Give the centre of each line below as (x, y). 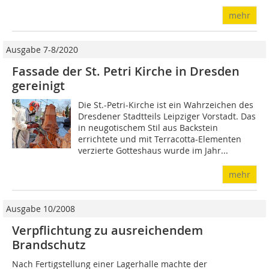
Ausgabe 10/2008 (41, 208)
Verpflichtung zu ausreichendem (107, 230)
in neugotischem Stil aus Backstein (148, 127)
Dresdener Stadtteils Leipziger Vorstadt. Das (167, 116)
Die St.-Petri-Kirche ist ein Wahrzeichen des (166, 104)
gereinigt (38, 85)
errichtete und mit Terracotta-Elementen (160, 139)
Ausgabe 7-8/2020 (42, 49)
